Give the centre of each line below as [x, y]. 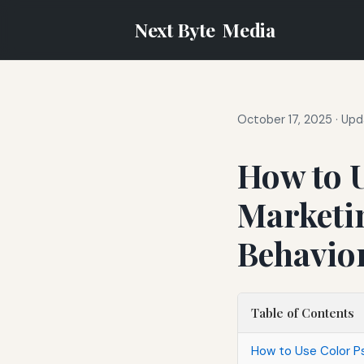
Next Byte [177, 29]
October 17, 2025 [285, 120]
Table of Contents [303, 313]
